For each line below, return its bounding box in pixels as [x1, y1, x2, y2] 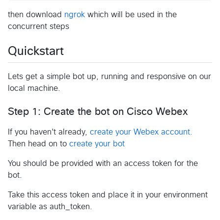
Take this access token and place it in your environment [8, 191, 208, 199]
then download [8, 10, 64, 19]
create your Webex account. [90, 128, 192, 136]
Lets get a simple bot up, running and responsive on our [8, 72, 211, 81]
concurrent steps [8, 22, 69, 30]
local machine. [8, 84, 60, 92]
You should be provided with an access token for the [8, 159, 198, 167]
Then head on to [8, 139, 69, 148]
